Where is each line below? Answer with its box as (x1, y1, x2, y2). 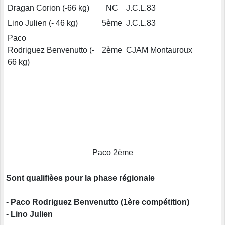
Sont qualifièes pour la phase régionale (6, 174, 155, 183)
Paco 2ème (92, 148, 133, 157)
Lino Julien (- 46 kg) (8, 19, 78, 28)
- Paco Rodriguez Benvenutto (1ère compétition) (6, 198, 189, 207)
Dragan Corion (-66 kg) (8, 4, 89, 13)
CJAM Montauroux (126, 46, 192, 55)
